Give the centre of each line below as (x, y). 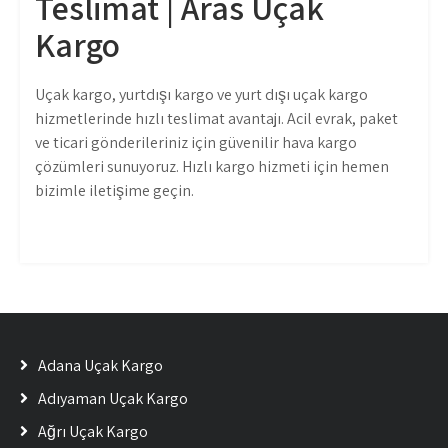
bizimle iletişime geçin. (114, 190)
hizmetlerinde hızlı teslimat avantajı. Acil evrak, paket (216, 118)
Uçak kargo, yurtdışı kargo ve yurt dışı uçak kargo (201, 94)
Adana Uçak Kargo (100, 365)
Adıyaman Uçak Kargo (113, 398)
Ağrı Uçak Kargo (93, 431)
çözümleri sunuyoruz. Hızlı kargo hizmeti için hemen (212, 166)
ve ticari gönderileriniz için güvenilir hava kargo (196, 142)
